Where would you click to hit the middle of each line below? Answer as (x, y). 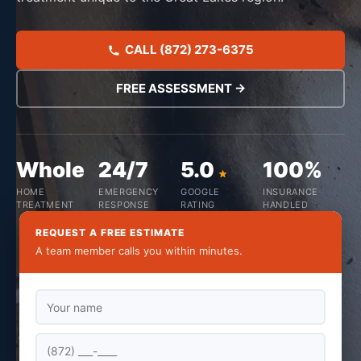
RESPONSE (124, 205)
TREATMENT (45, 205)
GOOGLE (200, 192)
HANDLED (286, 205)
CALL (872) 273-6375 (189, 50)
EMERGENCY (129, 192)
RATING (198, 205)
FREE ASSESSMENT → (180, 88)
